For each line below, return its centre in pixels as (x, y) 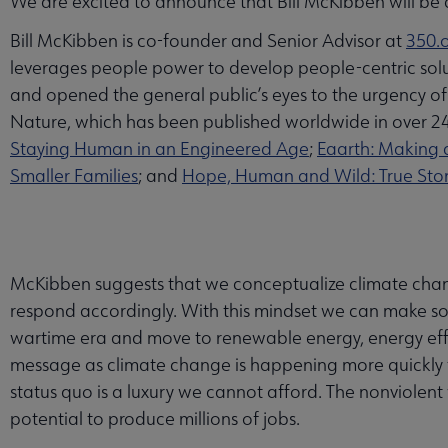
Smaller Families (74, 175)
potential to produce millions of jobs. (155, 418)
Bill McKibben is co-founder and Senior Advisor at (208, 40)
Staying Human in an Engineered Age (159, 148)
